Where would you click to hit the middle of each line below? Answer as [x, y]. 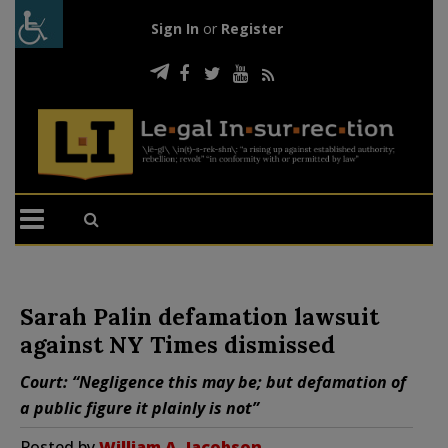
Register [251, 28]
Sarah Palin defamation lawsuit [199, 316]
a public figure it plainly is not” [139, 407]
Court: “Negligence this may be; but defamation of [213, 381]
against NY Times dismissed [177, 344]
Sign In [174, 28]
